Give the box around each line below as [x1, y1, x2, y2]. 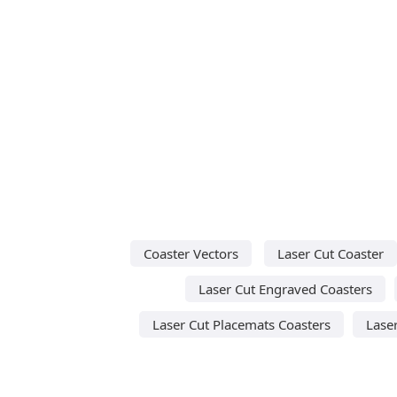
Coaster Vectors [143, 244, 238, 262]
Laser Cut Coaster [276, 244, 384, 262]
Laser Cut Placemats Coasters [152, 315, 331, 333]
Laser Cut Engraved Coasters [198, 279, 372, 298]
